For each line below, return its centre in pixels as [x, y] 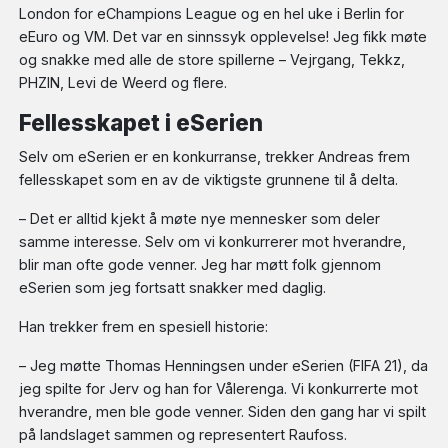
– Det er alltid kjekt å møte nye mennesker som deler [200, 219]
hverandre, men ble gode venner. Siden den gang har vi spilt [223, 412]
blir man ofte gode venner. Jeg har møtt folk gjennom [200, 265]
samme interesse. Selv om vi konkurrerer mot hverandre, [213, 242]
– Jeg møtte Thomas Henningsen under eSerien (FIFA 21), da [224, 366]
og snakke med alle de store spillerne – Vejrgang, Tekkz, [212, 59]
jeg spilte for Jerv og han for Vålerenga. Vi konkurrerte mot [219, 389]
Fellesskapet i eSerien [141, 122]
